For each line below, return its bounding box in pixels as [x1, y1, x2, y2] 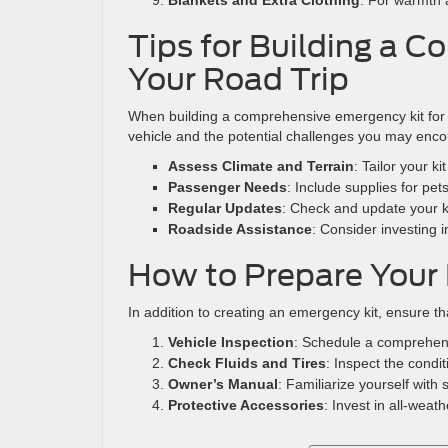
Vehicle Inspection [168, 334, 294, 350]
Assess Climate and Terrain [168, 158, 354, 174]
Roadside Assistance [168, 221, 312, 237]
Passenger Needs [168, 179, 287, 195]
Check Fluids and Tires [168, 355, 326, 371]
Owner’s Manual [168, 376, 278, 392]
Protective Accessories [168, 397, 324, 413]
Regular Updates [168, 200, 282, 216]
